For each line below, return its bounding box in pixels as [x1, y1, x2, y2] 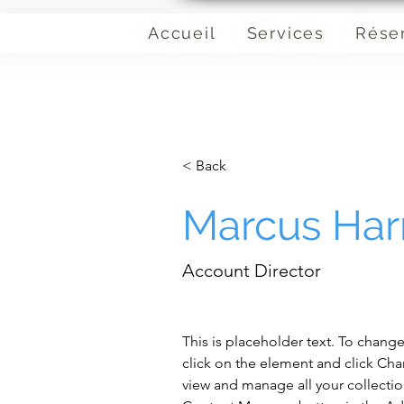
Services [246, 23, 326, 42]
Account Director [182, 260, 322, 281]
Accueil [148, 23, 216, 42]
